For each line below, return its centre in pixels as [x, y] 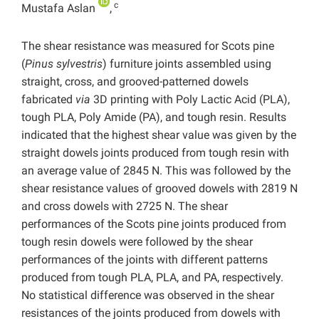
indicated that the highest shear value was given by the [159, 135]
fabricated [48, 100]
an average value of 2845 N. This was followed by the [156, 171]
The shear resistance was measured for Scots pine [148, 46]
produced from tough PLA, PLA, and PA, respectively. [152, 278]
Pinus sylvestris [64, 64]
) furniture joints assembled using [187, 64]
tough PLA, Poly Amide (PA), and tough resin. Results [154, 117]
